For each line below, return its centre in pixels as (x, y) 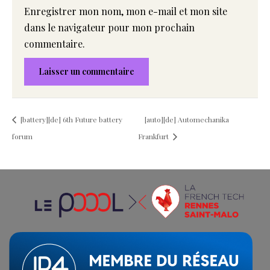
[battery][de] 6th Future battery (71, 119)
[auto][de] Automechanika (187, 119)
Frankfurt (155, 137)
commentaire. (55, 44)
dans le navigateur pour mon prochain (109, 28)
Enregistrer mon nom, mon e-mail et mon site (126, 11)
